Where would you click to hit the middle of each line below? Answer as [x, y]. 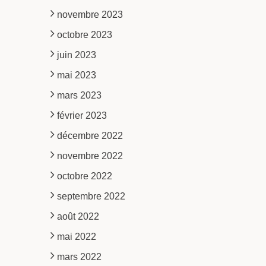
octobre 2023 [84, 34]
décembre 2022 [90, 135]
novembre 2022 [90, 156]
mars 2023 [79, 95]
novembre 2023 [90, 14]
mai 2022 [76, 236]
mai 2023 [76, 75]
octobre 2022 [84, 176]
